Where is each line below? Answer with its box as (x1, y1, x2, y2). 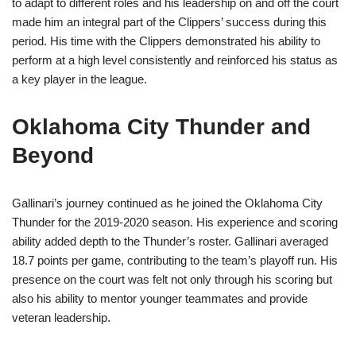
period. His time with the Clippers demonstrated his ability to (12, 34, 320, 48)
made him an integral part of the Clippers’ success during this (12, 15, 327, 29)
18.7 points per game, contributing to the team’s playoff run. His (12, 253, 338, 268)
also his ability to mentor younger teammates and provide (12, 292, 308, 306)
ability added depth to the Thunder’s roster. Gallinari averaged (12, 234, 328, 249)
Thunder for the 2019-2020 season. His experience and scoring (12, 215, 338, 230)
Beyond (12, 143, 94, 168)
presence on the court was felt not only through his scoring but (12, 273, 332, 287)
